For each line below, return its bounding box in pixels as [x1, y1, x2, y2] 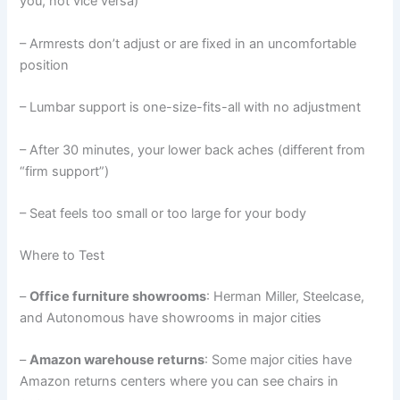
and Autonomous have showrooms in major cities [20, 310, 322, 327]
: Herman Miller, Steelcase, [206, 288, 365, 305]
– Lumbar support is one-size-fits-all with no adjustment [20, 99, 362, 116]
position [20, 56, 70, 73]
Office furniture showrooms [29, 288, 207, 305]
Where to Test [20, 247, 105, 264]
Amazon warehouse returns [29, 352, 205, 369]
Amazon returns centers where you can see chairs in [20, 373, 339, 390]
